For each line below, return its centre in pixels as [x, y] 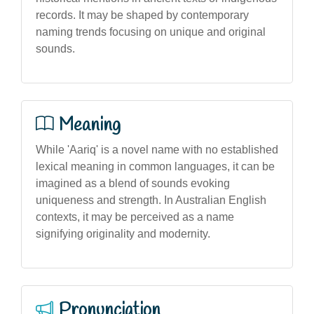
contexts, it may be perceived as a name [135, 217]
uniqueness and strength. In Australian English [151, 200]
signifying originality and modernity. [123, 233]
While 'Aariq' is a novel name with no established [157, 149]
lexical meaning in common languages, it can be [155, 166]
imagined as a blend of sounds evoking [133, 183]
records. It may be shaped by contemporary [142, 15]
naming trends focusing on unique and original [151, 32]
